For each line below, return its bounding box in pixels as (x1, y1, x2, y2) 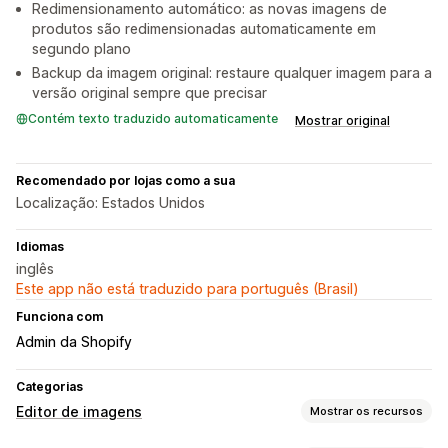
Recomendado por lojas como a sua (16, 173, 235, 189)
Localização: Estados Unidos (16, 194, 205, 212)
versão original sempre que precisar (32, 84, 267, 102)
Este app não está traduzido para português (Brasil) (16, 280, 359, 298)
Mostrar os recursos (310, 403, 423, 418)
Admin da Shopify (16, 333, 132, 351)
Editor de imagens (16, 403, 142, 421)
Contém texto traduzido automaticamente (28, 111, 278, 127)
